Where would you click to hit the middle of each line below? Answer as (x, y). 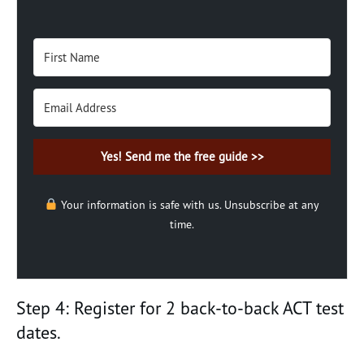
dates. (39, 332)
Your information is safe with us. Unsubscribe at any (188, 204)
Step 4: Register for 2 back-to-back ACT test (180, 308)
